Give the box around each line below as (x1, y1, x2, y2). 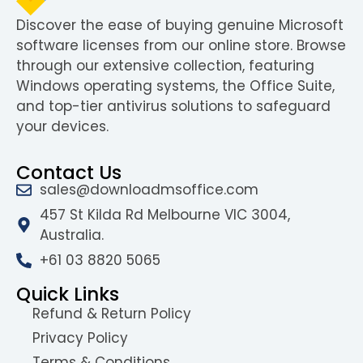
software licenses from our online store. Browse (16, 36, 346, 56)
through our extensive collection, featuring (16, 56, 314, 76)
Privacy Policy (32, 327, 128, 348)
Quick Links (16, 280, 119, 307)
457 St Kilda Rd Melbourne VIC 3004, (39, 204, 290, 224)
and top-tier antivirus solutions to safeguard (16, 96, 331, 117)
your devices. (16, 117, 109, 137)
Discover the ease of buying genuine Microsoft (16, 15, 344, 36)
